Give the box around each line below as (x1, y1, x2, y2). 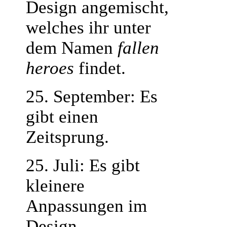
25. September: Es (26, 87, 158, 106)
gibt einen (26, 107, 98, 127)
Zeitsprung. (26, 127, 109, 147)
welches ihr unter (26, 18, 151, 37)
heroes (26, 58, 74, 78)
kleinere (26, 176, 85, 196)
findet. (74, 58, 126, 78)
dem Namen (26, 38, 118, 58)
